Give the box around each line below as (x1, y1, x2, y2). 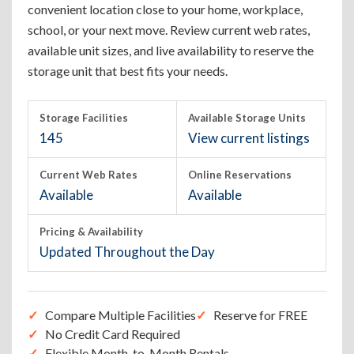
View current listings (188, 130, 310, 146)
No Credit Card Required (45, 326, 180, 341)
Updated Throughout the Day (40, 243, 215, 260)
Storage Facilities (40, 111, 128, 124)
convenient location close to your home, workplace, (28, 2, 303, 17)
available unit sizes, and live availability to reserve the (28, 43, 314, 58)
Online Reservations (188, 168, 292, 181)
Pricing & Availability (40, 225, 143, 238)
